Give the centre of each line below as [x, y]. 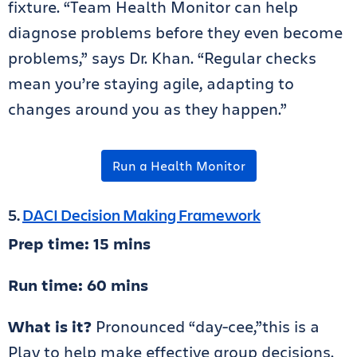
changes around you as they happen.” [153, 109]
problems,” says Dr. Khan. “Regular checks [162, 58]
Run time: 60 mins [78, 285]
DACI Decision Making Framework [141, 215]
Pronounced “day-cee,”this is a [208, 327]
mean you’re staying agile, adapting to [151, 84]
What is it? [52, 327]
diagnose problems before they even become [175, 33]
